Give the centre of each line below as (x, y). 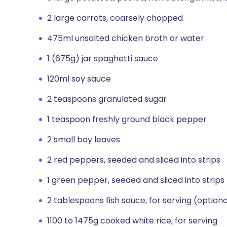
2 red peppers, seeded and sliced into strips (134, 160)
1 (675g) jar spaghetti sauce (103, 59)
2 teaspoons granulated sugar (107, 99)
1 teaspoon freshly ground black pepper (127, 119)
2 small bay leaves (84, 140)
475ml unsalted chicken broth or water (126, 38)
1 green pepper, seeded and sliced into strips (136, 180)
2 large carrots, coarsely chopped (115, 18)
